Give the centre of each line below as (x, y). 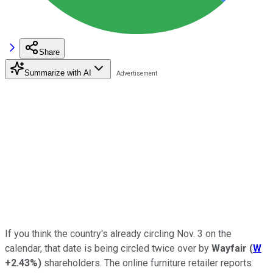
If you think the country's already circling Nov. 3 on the (118, 233)
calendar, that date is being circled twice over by (108, 248)
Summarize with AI (58, 73)
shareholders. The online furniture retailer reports (147, 263)
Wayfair (229, 248)
